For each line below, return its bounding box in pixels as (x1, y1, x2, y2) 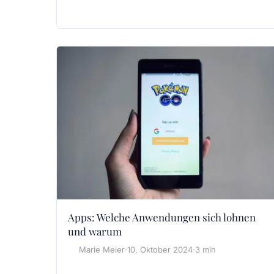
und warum (68, 224, 122, 238)
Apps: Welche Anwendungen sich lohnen (68, 210, 256, 224)
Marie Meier (79, 244, 125, 254)
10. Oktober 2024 (127, 244, 193, 254)
